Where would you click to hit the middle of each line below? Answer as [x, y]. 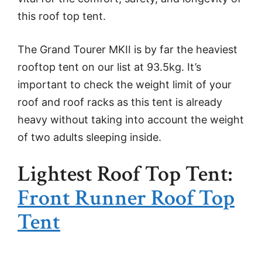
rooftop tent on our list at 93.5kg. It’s [109, 67]
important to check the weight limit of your [125, 85]
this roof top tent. [62, 16]
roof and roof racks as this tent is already [120, 102]
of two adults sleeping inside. [89, 137]
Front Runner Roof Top [126, 198]
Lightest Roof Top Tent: [125, 174]
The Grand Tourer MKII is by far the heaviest [127, 50]
